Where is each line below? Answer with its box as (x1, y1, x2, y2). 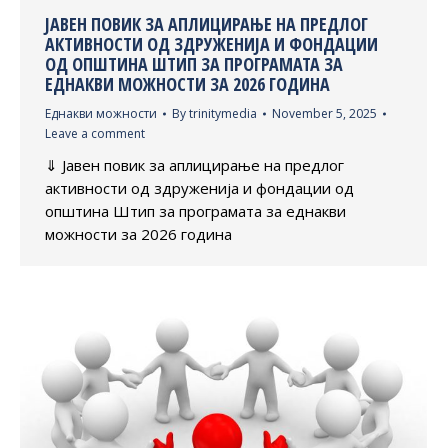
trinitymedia (189, 105, 257, 123)
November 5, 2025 (272, 105, 377, 123)
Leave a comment (45, 125, 145, 143)
